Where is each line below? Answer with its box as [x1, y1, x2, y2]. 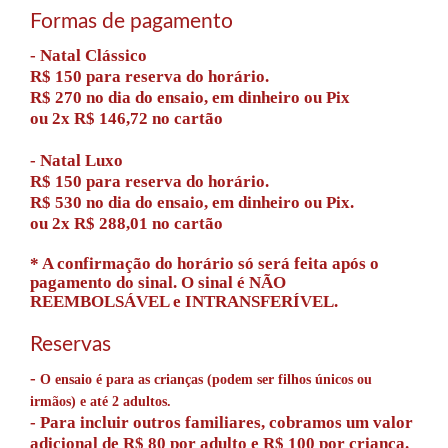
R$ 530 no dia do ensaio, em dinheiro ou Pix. [30, 193, 354, 213]
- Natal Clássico [30, 46, 151, 66]
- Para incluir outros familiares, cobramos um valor [30, 413, 413, 433]
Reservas [30, 334, 111, 356]
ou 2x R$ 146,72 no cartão [30, 109, 223, 129]
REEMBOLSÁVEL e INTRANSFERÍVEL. [30, 292, 342, 312]
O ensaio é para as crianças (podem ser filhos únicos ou [40, 372, 372, 388]
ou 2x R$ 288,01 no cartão [30, 214, 223, 234]
